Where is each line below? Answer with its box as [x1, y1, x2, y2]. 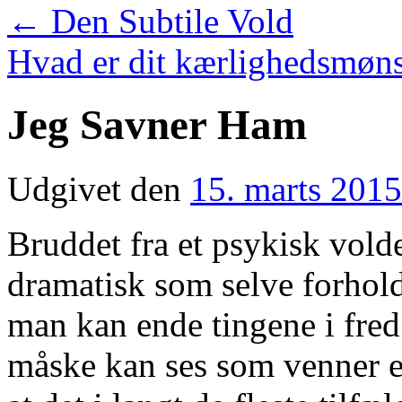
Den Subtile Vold [42, 2, 293, 40]
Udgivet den [7, 169, 181, 208]
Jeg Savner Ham [7, 101, 307, 149]
